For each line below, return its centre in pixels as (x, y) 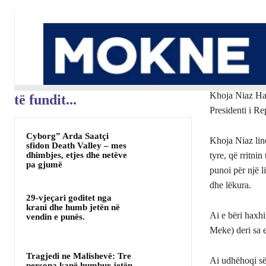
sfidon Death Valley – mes (76, 146)
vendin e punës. (56, 217)
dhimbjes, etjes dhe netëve (77, 155)
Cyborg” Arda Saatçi (67, 136)
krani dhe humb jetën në (73, 208)
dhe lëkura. (230, 185)
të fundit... (45, 100)
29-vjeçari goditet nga (69, 198)
